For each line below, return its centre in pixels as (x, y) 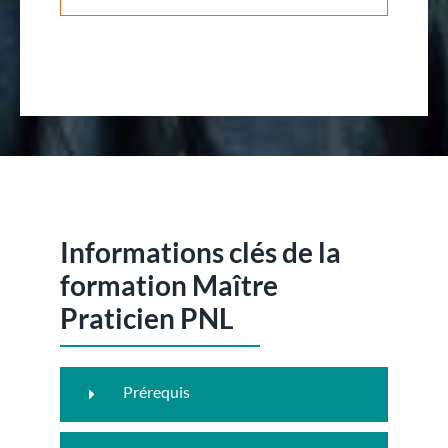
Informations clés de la (200, 251)
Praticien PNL (146, 317)
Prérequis (156, 392)
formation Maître (168, 284)
